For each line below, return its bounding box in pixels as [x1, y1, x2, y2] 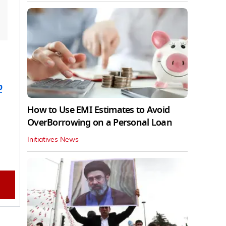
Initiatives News [27, 136, 79, 144]
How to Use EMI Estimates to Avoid [27, 103, 170, 117]
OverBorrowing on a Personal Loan [27, 116, 172, 130]
